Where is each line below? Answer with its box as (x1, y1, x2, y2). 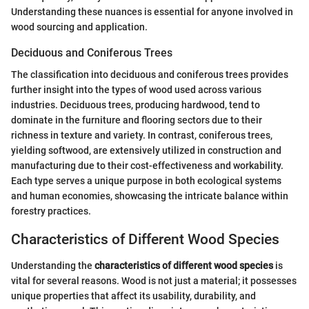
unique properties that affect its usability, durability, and (11, 290, 256, 302)
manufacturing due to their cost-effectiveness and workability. (11, 159, 283, 171)
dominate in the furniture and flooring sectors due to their (11, 114, 262, 126)
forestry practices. (11, 205, 91, 217)
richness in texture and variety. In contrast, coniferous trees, (11, 129, 272, 141)
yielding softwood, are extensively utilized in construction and (11, 144, 281, 156)
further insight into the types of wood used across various (11, 83, 261, 95)
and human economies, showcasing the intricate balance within (11, 190, 288, 201)
